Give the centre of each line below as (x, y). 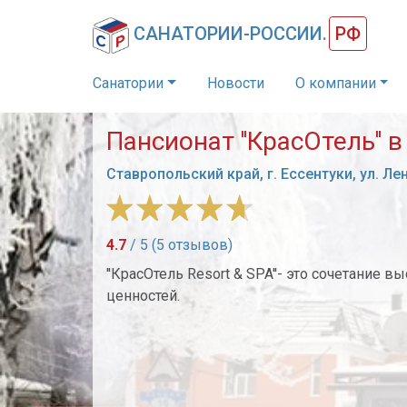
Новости (235, 83)
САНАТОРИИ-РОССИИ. (230, 34)
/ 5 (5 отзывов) (179, 245)
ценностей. (143, 296)
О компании (335, 83)
